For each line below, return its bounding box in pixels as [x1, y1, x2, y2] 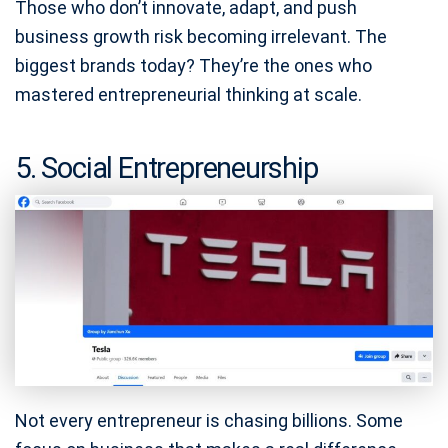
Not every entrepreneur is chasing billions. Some [15, 410, 403, 432]
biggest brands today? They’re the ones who [15, 54, 372, 76]
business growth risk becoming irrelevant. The [15, 25, 387, 47]
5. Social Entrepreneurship [15, 150, 318, 185]
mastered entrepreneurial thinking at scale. [15, 83, 362, 105]
